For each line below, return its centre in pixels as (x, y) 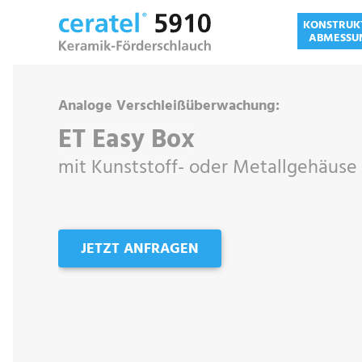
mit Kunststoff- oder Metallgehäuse (208, 168)
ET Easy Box (126, 140)
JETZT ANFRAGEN (140, 250)
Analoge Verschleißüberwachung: (169, 106)
